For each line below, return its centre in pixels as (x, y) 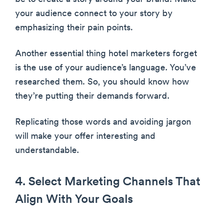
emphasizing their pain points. (74, 28)
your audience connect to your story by (94, 14)
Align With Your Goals (74, 200)
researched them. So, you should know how (102, 83)
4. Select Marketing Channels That (108, 183)
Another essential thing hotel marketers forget (106, 54)
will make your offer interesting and (85, 137)
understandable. (47, 151)
